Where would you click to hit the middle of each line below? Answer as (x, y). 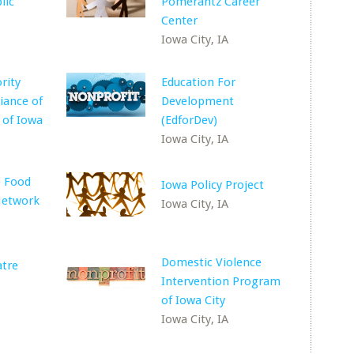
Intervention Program (221, 281)
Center (180, 21)
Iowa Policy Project (213, 185)
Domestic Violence (212, 262)
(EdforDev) (190, 120)
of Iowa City (194, 300)
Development (198, 101)
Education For (199, 82)
